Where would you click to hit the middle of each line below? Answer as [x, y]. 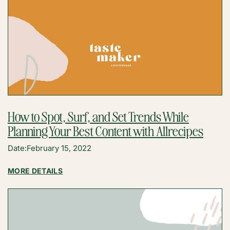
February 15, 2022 [59, 148]
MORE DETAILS [35, 170]
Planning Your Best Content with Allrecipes [106, 130]
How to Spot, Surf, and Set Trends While [98, 116]
